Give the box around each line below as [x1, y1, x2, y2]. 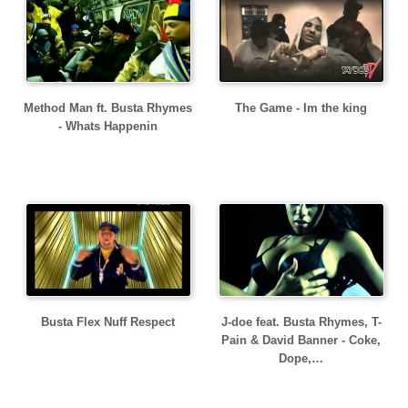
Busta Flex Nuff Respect [41, 315, 175, 329]
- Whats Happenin [58, 119, 158, 133]
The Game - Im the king [235, 101, 367, 115]
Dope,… [279, 352, 323, 365]
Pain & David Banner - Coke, [221, 333, 381, 347]
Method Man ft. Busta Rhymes [24, 101, 192, 115]
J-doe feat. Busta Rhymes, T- [220, 315, 382, 329]
